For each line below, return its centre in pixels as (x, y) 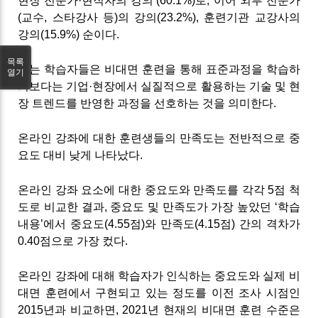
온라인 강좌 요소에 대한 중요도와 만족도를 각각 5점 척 (159, 190)
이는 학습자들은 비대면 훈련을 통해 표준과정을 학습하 (159, 69)
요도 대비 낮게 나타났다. (81, 155)
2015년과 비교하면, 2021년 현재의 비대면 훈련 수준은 (159, 309)
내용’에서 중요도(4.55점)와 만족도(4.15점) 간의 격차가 (159, 224)
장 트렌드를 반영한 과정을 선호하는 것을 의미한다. (147, 103)
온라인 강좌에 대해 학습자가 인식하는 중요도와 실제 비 (159, 275)
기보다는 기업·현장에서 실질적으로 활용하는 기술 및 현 (159, 86)
